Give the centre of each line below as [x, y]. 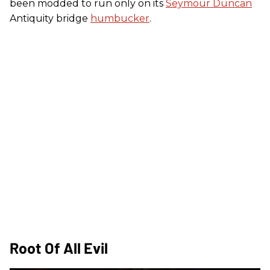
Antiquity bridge [50, 19]
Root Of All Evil [59, 248]
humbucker [120, 19]
